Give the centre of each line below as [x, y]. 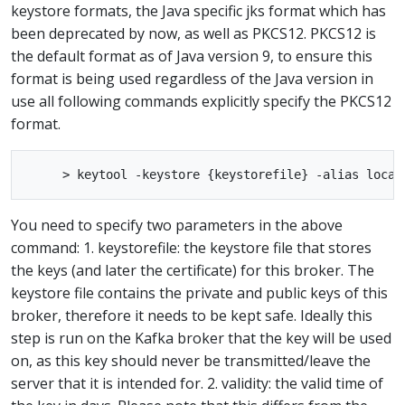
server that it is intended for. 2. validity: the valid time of [197, 383]
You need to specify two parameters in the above [177, 225]
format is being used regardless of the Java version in [192, 79]
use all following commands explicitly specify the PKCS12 [201, 101]
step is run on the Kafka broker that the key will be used [201, 338]
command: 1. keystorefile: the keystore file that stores [191, 248]
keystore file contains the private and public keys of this [199, 293]
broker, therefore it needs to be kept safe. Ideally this [192, 316]
